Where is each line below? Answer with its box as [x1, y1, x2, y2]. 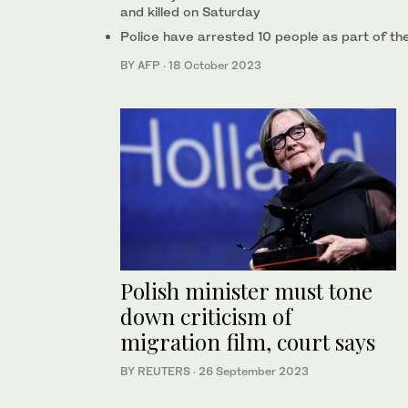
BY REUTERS [120, 364, 193, 379]
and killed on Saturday [120, 3, 260, 19]
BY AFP [120, 57, 163, 72]
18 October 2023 [168, 57, 261, 72]
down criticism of [120, 301, 292, 331]
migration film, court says [120, 327, 375, 357]
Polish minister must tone [120, 276, 372, 306]
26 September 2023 [199, 364, 309, 379]
